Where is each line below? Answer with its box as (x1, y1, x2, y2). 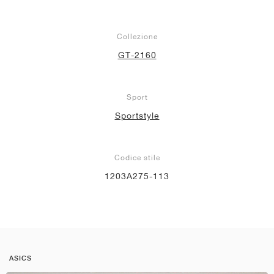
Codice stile (114, 152, 160, 162)
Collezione (116, 31, 158, 41)
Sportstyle (114, 110, 160, 120)
